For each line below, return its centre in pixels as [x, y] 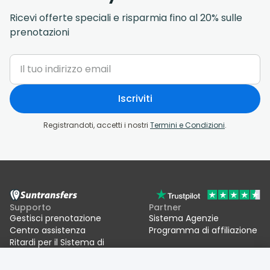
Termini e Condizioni [187, 125]
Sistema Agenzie [184, 218]
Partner [165, 207]
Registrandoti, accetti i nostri [97, 125]
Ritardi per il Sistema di [57, 242]
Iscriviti [135, 98]
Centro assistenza [48, 230]
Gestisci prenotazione [55, 218]
